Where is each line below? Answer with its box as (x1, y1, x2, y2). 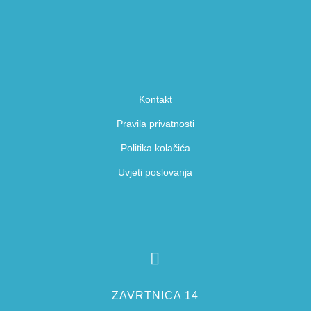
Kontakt (138, 93, 172, 105)
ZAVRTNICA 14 (112, 289, 199, 301)
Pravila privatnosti (116, 117, 194, 129)
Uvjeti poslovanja (118, 166, 193, 178)
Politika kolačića (120, 142, 190, 153)
